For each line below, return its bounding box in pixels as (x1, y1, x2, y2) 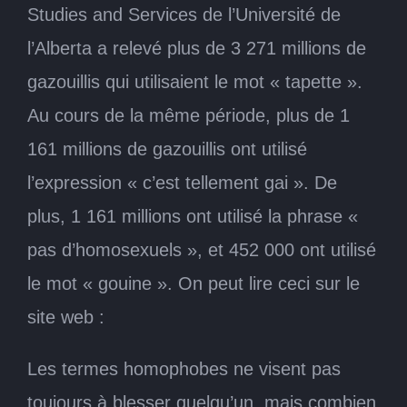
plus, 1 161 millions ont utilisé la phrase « (27, 205, 358, 226)
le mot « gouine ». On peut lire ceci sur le (27, 273, 360, 293)
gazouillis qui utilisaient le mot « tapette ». (27, 71, 362, 92)
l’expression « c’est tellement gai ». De (27, 172, 337, 193)
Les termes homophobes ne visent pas (27, 358, 341, 379)
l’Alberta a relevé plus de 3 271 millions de (27, 37, 366, 58)
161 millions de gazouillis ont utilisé (27, 138, 307, 159)
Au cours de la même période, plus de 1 (27, 104, 350, 125)
